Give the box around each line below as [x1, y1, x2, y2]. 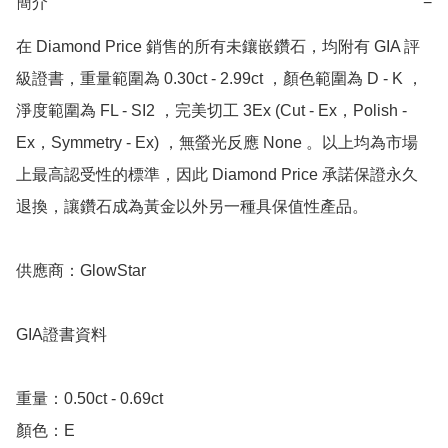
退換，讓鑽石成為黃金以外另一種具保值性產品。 [16, 198, 368, 216]
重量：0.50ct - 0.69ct [16, 390, 167, 408]
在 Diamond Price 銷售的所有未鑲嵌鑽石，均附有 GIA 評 [16, 38, 420, 56]
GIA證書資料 [16, 326, 107, 344]
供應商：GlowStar [16, 262, 150, 280]
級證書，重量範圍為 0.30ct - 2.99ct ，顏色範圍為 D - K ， [16, 70, 423, 88]
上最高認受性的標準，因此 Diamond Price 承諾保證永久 [16, 166, 418, 184]
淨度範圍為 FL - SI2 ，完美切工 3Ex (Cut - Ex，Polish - [16, 102, 407, 120]
